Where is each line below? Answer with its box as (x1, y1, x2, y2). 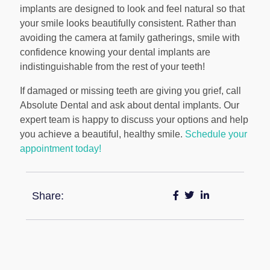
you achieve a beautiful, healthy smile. (20, 129, 185, 140)
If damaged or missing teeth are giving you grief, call (20, 86, 241, 96)
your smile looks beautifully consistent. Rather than (20, 18, 236, 29)
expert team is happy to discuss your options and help (20, 115, 248, 125)
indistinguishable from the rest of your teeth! (20, 61, 205, 72)
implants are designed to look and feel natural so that (20, 4, 245, 14)
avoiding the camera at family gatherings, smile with (20, 33, 240, 43)
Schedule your (185, 129, 247, 140)
